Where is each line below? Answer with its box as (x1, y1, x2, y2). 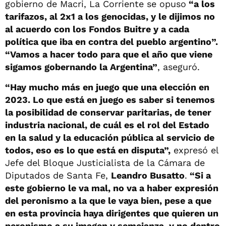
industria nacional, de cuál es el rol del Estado (5, 119, 209, 130)
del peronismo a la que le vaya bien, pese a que (5, 195, 211, 206)
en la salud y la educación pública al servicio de (5, 132, 214, 143)
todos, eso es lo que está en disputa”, (5, 144, 171, 155)
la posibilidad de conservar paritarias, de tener (5, 106, 211, 118)
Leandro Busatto (111, 169, 185, 181)
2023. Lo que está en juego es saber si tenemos (5, 94, 215, 105)
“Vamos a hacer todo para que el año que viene (5, 48, 212, 60)
